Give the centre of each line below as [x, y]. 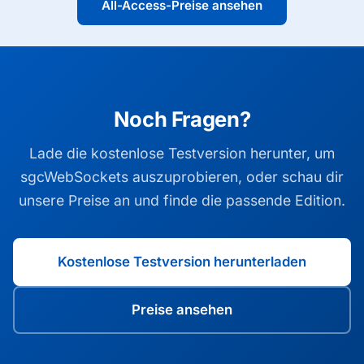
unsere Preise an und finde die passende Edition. [182, 200]
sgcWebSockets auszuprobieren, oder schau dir [182, 177]
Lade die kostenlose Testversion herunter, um [182, 153]
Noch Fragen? [182, 119]
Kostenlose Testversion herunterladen [182, 262]
